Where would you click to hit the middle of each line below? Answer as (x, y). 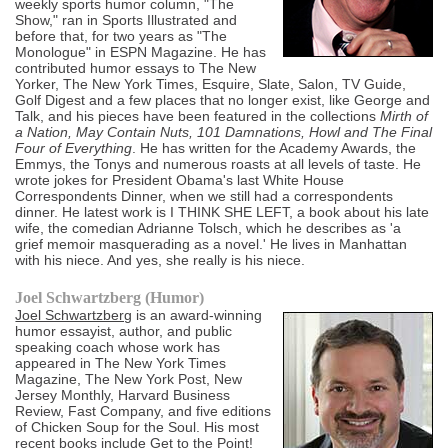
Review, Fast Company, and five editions (143, 411)
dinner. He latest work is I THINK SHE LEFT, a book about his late (222, 212)
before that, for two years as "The (121, 36)
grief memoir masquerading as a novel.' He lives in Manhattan (211, 244)
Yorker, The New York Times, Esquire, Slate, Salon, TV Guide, (211, 84)
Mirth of (404, 116)
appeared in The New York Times (121, 363)
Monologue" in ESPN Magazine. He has (141, 52)
